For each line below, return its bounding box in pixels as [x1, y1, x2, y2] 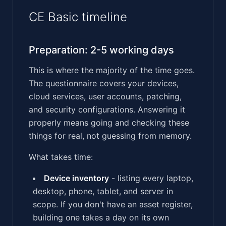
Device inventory [44, 173, 109, 183]
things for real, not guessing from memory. [29, 130, 192, 141]
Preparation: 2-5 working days [29, 43, 174, 56]
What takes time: [29, 151, 93, 162]
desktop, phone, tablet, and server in [33, 186, 173, 196]
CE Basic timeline [29, 9, 127, 24]
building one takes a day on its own [33, 212, 169, 222]
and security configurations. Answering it [29, 104, 185, 115]
